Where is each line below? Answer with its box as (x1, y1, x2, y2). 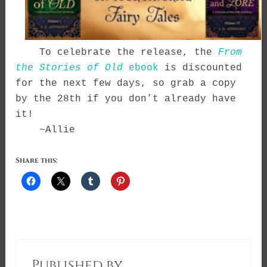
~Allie (15, 124, 76, 135)
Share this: (15, 156, 58, 166)
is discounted (159, 62, 243, 73)
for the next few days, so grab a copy (15, 77, 237, 89)
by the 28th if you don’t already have (15, 93, 237, 104)
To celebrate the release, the (15, 46, 219, 58)
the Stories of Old (15, 62, 123, 73)
